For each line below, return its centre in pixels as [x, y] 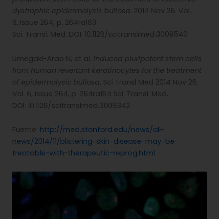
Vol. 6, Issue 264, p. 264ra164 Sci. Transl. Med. [90, 94]
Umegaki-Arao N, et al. [53, 58]
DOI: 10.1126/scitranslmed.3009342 [71, 105]
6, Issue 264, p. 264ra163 [54, 23]
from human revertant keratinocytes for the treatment [107, 70]
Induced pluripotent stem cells [148, 58]
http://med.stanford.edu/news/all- [102, 130]
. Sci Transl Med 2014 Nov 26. [149, 82]
